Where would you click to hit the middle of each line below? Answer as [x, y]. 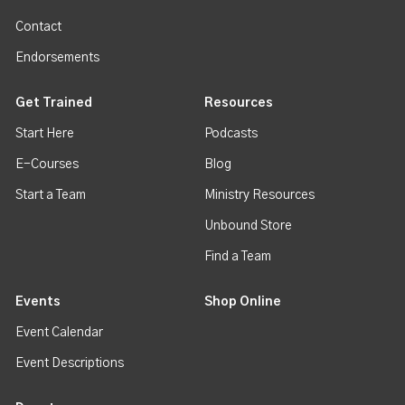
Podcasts [231, 133]
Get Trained [54, 103]
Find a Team [238, 256]
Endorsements [58, 57]
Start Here [45, 133]
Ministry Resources [260, 195]
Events [38, 301]
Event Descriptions [70, 363]
